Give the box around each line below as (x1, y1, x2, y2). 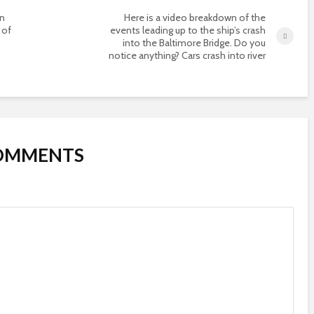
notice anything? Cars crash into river (109, 48, 266, 62)
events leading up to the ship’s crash (110, 23, 266, 36)
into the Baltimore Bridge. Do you (123, 36, 266, 49)
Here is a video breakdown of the (124, 11, 266, 24)
